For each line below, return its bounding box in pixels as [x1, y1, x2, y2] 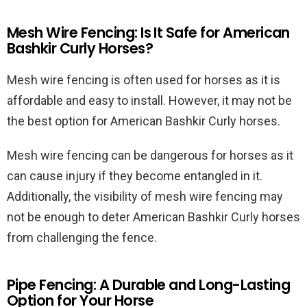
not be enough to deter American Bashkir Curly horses [7, 210, 300, 224]
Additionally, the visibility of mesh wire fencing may [7, 189, 283, 204]
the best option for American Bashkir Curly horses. [7, 114, 280, 128]
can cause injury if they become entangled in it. [7, 169, 262, 183]
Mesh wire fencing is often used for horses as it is [7, 73, 280, 87]
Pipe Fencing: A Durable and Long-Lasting [7, 275, 291, 295]
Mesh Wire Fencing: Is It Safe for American [7, 23, 290, 42]
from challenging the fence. [7, 230, 157, 245]
